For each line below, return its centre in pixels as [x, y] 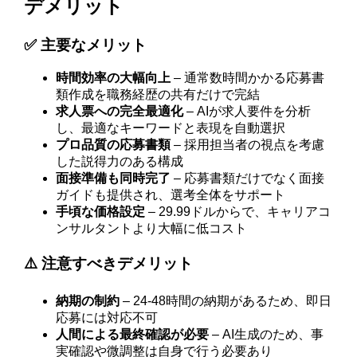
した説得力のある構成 [120, 162]
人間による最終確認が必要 [133, 334]
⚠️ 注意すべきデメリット [109, 264]
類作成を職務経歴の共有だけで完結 [158, 95]
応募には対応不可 [107, 317]
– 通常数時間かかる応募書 [248, 78]
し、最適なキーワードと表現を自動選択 [171, 128]
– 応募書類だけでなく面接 [248, 178]
